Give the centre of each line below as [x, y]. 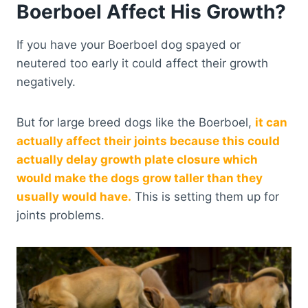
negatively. [46, 81]
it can [271, 122]
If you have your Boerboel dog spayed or [129, 44]
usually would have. [74, 196]
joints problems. [60, 215]
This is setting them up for [205, 196]
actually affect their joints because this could [148, 141]
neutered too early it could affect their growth [142, 63]
